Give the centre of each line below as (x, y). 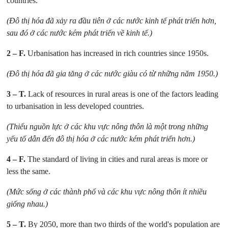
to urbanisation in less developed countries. (76, 106)
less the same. (29, 172)
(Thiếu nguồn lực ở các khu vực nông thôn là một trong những (108, 127)
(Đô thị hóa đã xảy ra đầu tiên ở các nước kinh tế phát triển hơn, (112, 21)
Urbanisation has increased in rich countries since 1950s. (117, 53)
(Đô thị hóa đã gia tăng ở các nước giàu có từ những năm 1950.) (112, 74)
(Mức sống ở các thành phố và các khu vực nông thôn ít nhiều (107, 192)
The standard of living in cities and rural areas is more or (117, 159)
